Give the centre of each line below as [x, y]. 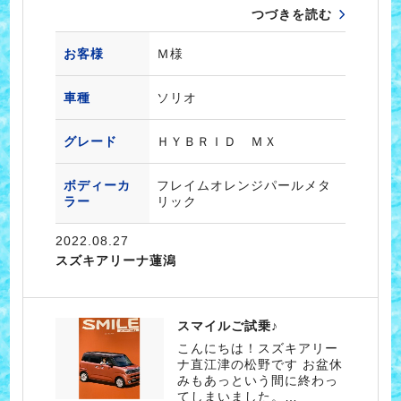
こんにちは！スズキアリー [258, 349]
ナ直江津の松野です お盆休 [260, 365]
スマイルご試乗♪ [228, 326]
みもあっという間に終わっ [258, 381]
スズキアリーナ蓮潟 [115, 261]
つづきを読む [292, 15]
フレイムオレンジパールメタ [243, 186]
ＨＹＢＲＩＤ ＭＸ [217, 142]
